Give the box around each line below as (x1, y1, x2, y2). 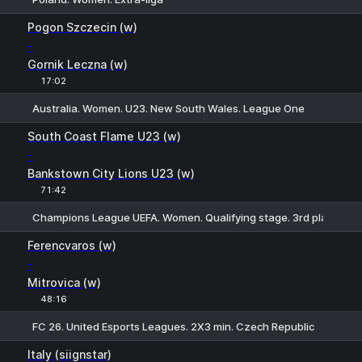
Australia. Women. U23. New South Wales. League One (32, 101, 305, 115)
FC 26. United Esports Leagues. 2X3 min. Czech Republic (32, 319, 314, 333)
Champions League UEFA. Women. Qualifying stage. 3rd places (32, 210, 345, 224)
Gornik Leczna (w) (27, 57, 128, 71)
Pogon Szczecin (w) (27, 20, 137, 34)
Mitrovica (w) (27, 276, 101, 289)
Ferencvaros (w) (27, 238, 116, 252)
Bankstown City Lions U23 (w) (27, 166, 195, 180)
